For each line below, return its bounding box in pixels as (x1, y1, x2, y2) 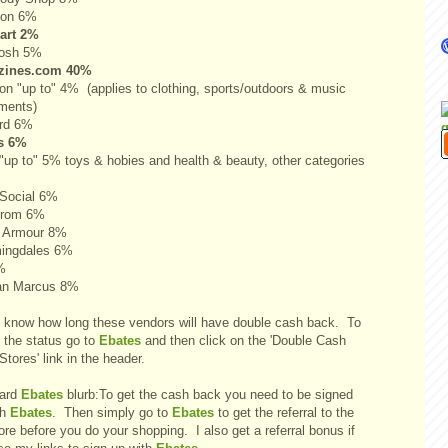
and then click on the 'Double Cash (141, 333, 346, 348)
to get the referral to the (214, 405, 354, 420)
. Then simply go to (52, 405, 172, 420)
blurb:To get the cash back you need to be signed (63, 387, 353, 402)
